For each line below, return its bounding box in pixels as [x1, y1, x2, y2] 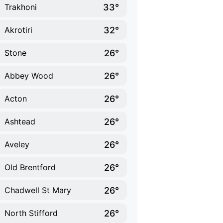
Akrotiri [4, 25, 32, 35]
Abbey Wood [4, 71, 53, 81]
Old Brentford [4, 162, 56, 172]
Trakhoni [4, 2, 37, 12]
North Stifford [4, 208, 58, 218]
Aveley [4, 139, 29, 149]
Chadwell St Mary [4, 185, 71, 195]
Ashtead [4, 116, 35, 126]
